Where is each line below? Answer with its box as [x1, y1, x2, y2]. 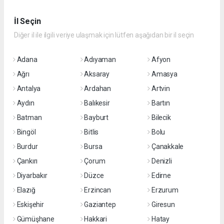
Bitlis [84, 128, 99, 136]
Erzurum [151, 186, 178, 194]
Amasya [151, 70, 177, 78]
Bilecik [151, 113, 171, 121]
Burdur [16, 142, 38, 150]
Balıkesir [84, 99, 110, 107]
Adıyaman [84, 55, 116, 63]
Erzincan [84, 186, 111, 194]
